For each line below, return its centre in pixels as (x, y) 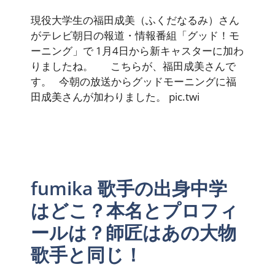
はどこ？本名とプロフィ (134, 210)
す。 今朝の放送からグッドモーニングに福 (134, 81)
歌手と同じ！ (87, 254)
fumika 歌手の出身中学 (129, 188)
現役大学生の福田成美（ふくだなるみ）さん (135, 20)
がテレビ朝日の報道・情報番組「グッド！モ (135, 35)
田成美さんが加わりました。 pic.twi (115, 96)
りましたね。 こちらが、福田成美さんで (133, 66)
